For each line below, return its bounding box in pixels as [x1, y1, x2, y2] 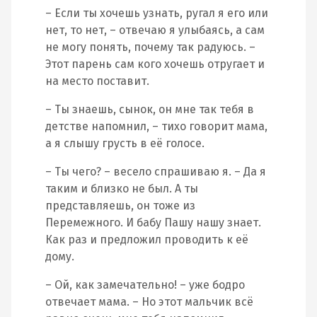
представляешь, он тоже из [45, 199, 195, 212]
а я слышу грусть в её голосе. [45, 137, 204, 150]
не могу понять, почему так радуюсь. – [45, 40, 255, 54]
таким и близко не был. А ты [45, 182, 198, 195]
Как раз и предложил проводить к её [45, 233, 248, 246]
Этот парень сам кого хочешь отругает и [45, 57, 265, 71]
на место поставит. [45, 74, 149, 88]
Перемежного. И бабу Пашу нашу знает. [45, 216, 261, 229]
